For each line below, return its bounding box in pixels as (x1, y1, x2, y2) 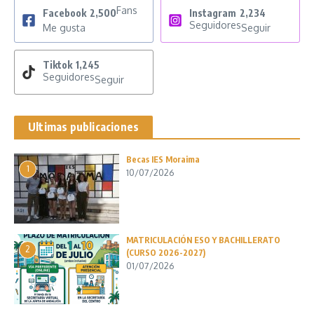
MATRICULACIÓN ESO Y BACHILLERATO (126, 234, 280, 245)
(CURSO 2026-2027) (126, 247, 205, 258)
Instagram (189, 6, 236, 19)
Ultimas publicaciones (28, 119, 139, 134)
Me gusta (43, 21, 86, 34)
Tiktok (43, 58, 72, 71)
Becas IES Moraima (126, 153, 200, 165)
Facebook (43, 6, 86, 19)
